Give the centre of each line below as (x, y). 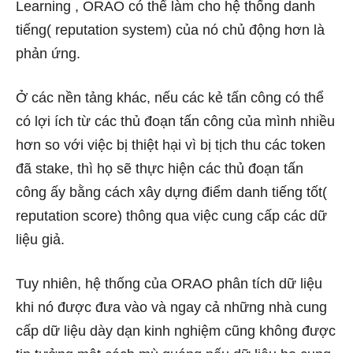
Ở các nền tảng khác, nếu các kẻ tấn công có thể (170, 98)
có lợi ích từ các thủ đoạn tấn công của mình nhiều (175, 122)
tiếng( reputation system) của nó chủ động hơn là (170, 30)
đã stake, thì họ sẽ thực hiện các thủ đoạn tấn (160, 169)
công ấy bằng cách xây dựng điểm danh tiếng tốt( (171, 193)
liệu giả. (40, 240)
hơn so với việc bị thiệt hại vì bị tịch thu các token (171, 145)
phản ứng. (48, 54)
